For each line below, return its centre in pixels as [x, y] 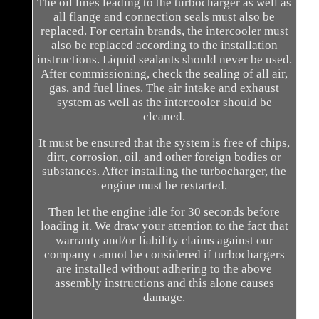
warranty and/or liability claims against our [164, 241]
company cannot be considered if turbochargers [164, 255]
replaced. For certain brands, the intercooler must [164, 31]
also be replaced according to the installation [164, 46]
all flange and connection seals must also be [164, 17]
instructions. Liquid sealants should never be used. [164, 60]
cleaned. [164, 117]
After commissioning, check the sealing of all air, [164, 74]
